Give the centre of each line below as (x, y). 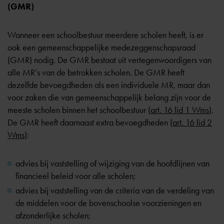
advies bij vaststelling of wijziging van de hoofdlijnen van (112, 163)
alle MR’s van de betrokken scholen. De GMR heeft (96, 72)
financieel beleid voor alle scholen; (75, 176)
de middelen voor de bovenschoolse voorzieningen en (108, 203)
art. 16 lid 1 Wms (180, 110)
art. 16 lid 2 (192, 122)
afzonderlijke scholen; (53, 215)
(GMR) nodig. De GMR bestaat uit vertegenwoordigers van (109, 60)
